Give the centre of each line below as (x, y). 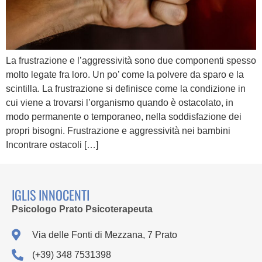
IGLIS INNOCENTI (51, 194)
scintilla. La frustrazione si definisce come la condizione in (126, 88)
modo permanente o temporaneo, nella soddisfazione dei (124, 116)
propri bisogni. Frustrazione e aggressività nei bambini (118, 130)
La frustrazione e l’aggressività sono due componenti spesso (131, 60)
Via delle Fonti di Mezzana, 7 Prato (105, 235)
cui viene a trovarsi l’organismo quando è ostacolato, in (120, 102)
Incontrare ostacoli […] (52, 144)
